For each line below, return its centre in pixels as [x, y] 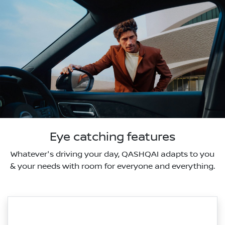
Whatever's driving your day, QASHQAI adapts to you [113, 154]
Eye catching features [113, 137]
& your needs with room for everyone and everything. [113, 166]
